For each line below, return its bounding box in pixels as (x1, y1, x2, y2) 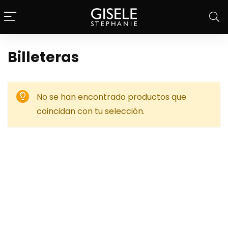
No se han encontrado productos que (37, 91, 186, 103)
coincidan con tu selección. (37, 105, 145, 117)
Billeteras (8, 47, 79, 67)
